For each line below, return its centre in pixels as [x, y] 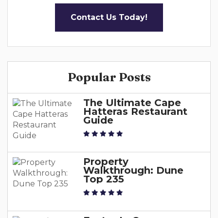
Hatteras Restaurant [135, 111]
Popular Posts [109, 77]
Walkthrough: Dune [133, 170]
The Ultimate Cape [132, 103]
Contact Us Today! [109, 17]
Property [106, 162]
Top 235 [104, 179]
